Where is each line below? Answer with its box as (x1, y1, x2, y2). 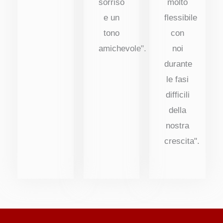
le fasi (166, 74, 189, 84)
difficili (165, 90, 190, 100)
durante (164, 59, 193, 69)
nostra (166, 120, 190, 130)
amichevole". (98, 43, 146, 53)
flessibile (164, 12, 198, 22)
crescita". (164, 136, 200, 146)
